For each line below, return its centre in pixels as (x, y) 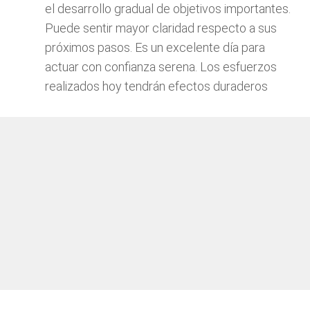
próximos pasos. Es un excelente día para (155, 47)
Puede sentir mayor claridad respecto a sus (161, 28)
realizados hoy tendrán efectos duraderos (156, 86)
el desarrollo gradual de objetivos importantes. (168, 9)
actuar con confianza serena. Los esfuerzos (161, 67)
